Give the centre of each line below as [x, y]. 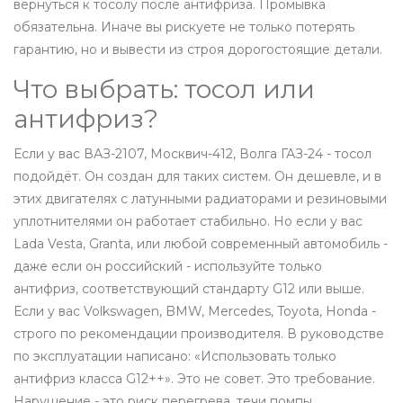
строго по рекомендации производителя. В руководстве [199, 334]
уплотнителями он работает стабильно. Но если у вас [188, 222]
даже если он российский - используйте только [168, 267]
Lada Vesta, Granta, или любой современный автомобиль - [201, 244]
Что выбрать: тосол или [164, 90]
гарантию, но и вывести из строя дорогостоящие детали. [198, 50]
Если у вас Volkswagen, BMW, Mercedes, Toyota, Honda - [195, 312]
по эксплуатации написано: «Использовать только [175, 357]
